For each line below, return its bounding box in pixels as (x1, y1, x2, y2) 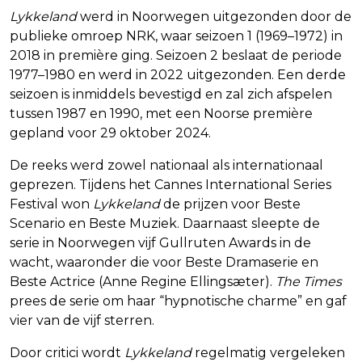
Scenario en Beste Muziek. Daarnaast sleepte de (10, 216, 320, 232)
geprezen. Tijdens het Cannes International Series (10, 177, 331, 193)
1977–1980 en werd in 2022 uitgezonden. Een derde (10, 67, 346, 83)
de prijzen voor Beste (160, 196, 301, 213)
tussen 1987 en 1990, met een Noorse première (10, 106, 313, 122)
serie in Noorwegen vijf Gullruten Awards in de (10, 235, 311, 251)
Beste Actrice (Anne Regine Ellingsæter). (10, 274, 276, 290)
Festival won (10, 196, 93, 213)
